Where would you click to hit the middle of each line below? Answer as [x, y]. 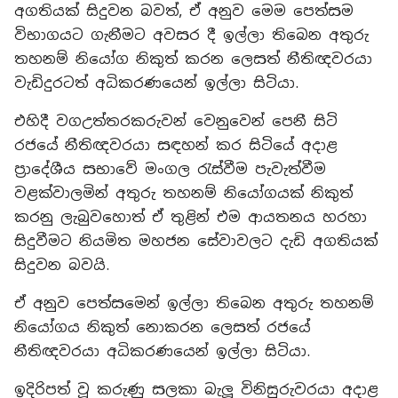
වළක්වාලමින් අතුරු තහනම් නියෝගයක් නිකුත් [183, 193]
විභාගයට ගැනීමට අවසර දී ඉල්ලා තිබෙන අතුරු [191, 35]
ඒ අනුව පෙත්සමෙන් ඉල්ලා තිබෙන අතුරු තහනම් [194, 303]
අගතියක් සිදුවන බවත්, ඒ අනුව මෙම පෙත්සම [184, 11]
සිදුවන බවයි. [62, 265]
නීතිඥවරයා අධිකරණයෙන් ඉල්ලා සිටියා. [162, 351]
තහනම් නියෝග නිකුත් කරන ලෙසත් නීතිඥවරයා [193, 59]
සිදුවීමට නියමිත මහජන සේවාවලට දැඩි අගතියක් [196, 241]
